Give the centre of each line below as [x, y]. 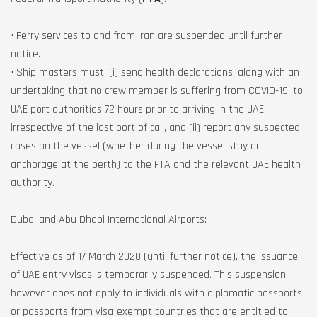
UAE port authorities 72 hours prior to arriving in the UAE [137, 109]
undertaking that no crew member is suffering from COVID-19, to [157, 91]
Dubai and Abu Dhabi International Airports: [109, 220]
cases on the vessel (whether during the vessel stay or [135, 146]
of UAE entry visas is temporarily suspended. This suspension [148, 275]
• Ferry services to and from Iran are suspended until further [146, 36]
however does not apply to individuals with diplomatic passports [156, 293]
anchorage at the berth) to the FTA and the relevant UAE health [156, 165]
